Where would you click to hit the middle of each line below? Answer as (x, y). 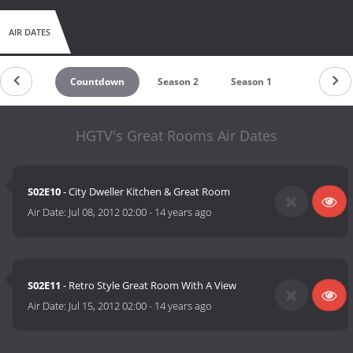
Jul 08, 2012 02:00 (108, 212)
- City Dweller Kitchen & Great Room (146, 192)
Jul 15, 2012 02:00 (108, 306)
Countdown (98, 81)
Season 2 (178, 81)
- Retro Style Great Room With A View (149, 286)
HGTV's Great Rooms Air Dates (176, 135)
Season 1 (251, 81)
